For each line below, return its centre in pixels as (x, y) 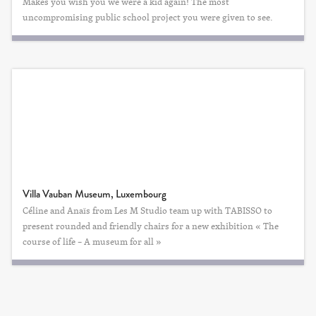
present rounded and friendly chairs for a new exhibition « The (151, 226)
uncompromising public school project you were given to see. (148, 17)
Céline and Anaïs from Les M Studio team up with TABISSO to (147, 210)
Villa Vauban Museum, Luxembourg (95, 194)
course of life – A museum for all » (92, 241)
